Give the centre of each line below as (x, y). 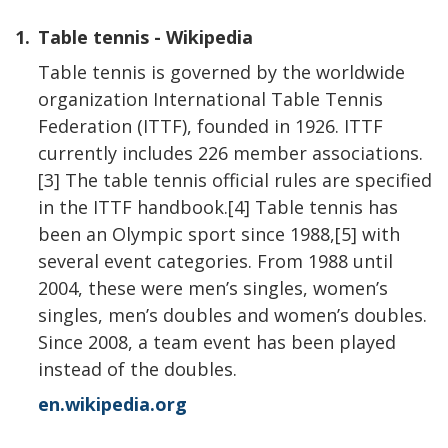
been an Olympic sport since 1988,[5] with (219, 233)
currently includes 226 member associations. (230, 152)
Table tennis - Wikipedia (145, 36)
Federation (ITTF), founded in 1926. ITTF (210, 125)
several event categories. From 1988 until (215, 260)
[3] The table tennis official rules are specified (235, 179)
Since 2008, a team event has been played (217, 341)
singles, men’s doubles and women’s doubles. (232, 314)
